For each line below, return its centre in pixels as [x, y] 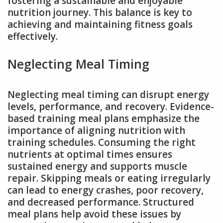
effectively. [33, 36]
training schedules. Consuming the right [102, 143]
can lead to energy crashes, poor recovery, [106, 190]
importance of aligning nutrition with [96, 131]
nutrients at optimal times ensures [90, 155]
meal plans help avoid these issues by [94, 214]
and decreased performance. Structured [101, 202]
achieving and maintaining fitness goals [100, 24]
